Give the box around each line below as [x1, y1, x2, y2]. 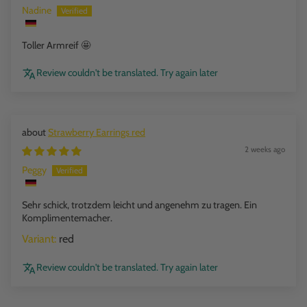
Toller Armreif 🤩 [22, 39, 90, 52]
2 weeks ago [245, 145, 285, 155]
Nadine [22, 4, 51, 17]
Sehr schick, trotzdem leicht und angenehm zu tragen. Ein [22, 199, 257, 212]
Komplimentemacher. [22, 212, 112, 225]
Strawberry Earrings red [48, 126, 145, 139]
